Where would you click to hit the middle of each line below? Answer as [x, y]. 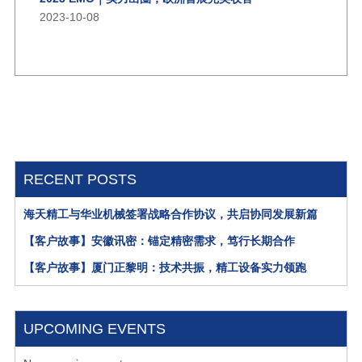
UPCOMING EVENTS [94, 329]
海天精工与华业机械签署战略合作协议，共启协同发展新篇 [170, 215]
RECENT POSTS [80, 180]
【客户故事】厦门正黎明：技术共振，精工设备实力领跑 [164, 268]
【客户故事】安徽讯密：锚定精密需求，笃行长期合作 [159, 241]
